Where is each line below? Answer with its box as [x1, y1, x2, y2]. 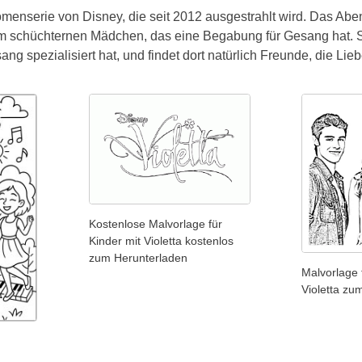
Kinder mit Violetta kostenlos [88, 234, 234, 248]
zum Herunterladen [88, 251, 187, 265]
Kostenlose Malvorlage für [88, 217, 222, 231]
